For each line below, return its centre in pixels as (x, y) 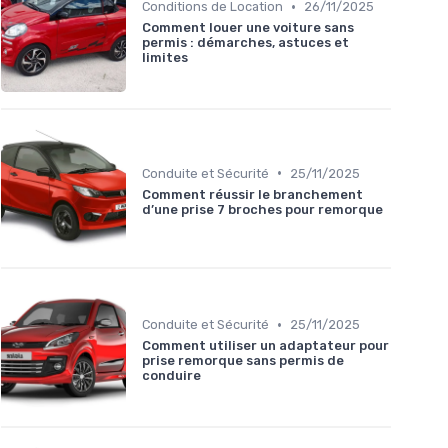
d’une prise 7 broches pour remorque (262, 209)
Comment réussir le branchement (252, 194)
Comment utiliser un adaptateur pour (265, 346)
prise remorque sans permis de (243, 361)
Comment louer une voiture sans (248, 28)
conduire (171, 376)
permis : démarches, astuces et (245, 43)
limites (165, 58)
